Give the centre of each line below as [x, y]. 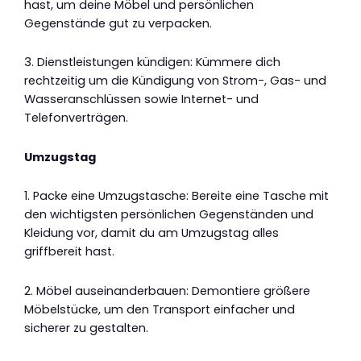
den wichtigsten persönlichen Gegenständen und [169, 215]
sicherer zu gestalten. [86, 328]
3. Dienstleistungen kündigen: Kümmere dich [152, 62]
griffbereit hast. [69, 252]
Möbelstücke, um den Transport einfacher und [160, 309]
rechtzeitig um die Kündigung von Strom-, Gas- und [175, 81]
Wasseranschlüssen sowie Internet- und [141, 100]
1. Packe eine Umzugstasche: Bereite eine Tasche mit [176, 196]
